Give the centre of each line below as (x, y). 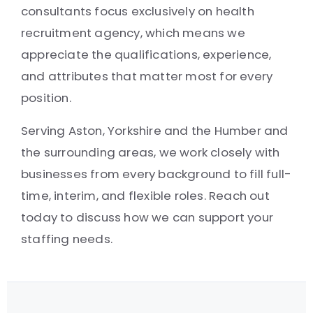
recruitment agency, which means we (133, 33)
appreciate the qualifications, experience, (146, 54)
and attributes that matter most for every (147, 76)
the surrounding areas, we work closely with (151, 152)
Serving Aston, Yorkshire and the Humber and (155, 131)
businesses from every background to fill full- (156, 174)
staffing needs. (67, 239)
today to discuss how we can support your (147, 217)
